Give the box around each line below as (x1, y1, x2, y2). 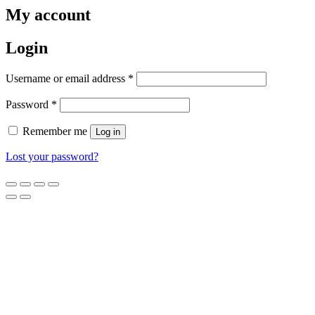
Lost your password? (6, 150, 98, 162)
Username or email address (6, 72, 128, 84)
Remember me (22, 124, 87, 137)
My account (6, 6, 91, 24)
